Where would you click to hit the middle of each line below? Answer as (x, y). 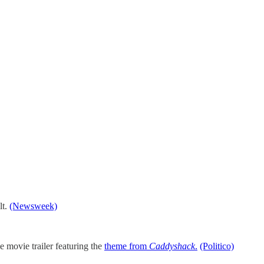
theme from (127, 246)
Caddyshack (172, 246)
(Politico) (217, 246)
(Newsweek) (33, 206)
